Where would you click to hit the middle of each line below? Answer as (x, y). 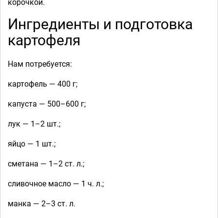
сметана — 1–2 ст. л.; (46, 163)
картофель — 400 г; (43, 83)
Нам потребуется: (40, 64)
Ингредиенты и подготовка (100, 23)
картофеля (44, 39)
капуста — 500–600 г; (47, 103)
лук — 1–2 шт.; (34, 123)
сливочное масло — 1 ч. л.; (56, 183)
